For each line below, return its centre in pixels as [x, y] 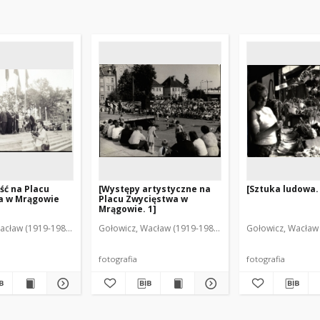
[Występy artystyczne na [155, 189]
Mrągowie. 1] [127, 209]
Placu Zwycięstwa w [143, 199]
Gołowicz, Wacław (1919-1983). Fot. [169, 228]
